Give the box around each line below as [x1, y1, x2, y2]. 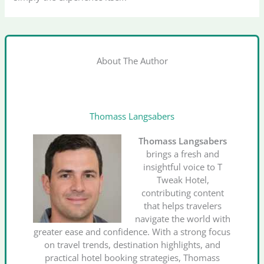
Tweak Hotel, [156, 174, 209, 186]
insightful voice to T [143, 161, 223, 173]
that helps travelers [144, 200, 222, 212]
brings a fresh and [146, 148, 220, 160]
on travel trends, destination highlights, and [44, 239, 220, 251]
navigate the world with [135, 213, 231, 225]
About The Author [96, 54, 168, 67]
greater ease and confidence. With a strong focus [34, 226, 230, 238]
